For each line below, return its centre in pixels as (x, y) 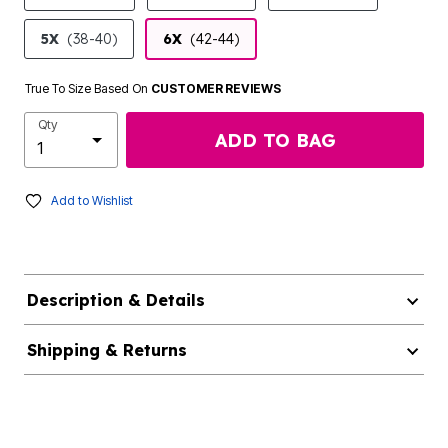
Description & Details (115, 300)
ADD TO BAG (275, 140)
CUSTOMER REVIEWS (216, 88)
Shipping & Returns (106, 350)
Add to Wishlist (92, 200)
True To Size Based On (88, 88)
